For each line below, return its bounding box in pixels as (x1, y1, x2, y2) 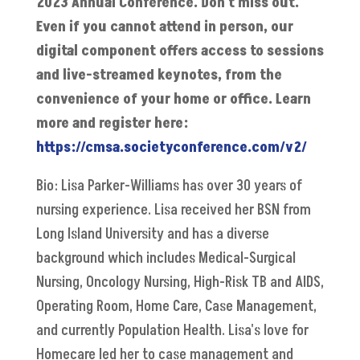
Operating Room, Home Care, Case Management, (35, 296, 317, 317)
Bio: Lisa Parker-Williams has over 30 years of (35, 175, 302, 196)
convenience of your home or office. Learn (35, 88, 311, 109)
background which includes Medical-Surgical (35, 247, 296, 268)
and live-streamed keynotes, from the (35, 64, 282, 85)
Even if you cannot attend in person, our (35, 16, 293, 37)
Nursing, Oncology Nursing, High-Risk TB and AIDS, (35, 272, 324, 292)
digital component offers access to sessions (35, 40, 324, 61)
